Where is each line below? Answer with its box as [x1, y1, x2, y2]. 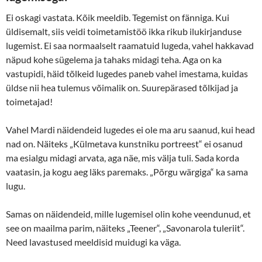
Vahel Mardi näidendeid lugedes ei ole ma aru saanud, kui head [6, 124, 255, 136]
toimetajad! [6, 96, 53, 108]
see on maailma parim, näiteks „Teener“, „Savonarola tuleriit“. [6, 222, 244, 234]
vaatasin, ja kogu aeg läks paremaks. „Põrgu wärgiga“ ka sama [6, 166, 248, 178]
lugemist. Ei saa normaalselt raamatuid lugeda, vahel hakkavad [6, 40, 254, 51]
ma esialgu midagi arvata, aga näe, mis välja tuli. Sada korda [6, 152, 239, 164]
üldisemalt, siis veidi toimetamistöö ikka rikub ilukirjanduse [6, 26, 242, 37]
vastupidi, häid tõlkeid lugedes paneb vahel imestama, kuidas [6, 68, 248, 80]
